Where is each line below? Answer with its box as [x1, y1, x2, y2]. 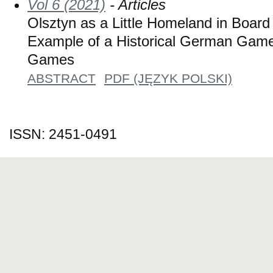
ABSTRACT [27, 71, 96, 85]
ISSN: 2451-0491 [9, 126, 117, 142]
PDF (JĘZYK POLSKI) [104, 71, 232, 85]
